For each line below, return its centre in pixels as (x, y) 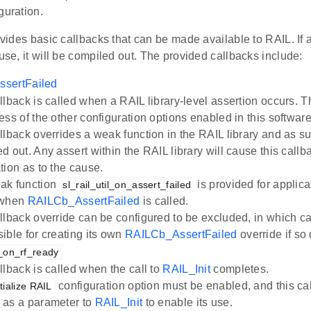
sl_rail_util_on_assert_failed (127, 185)
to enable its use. (187, 303)
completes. (240, 269)
